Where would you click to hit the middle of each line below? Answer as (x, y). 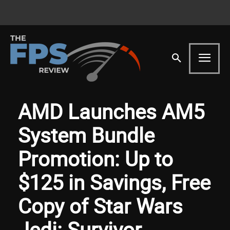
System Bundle (86, 135)
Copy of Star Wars (100, 206)
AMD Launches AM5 (111, 111)
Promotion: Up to (95, 158)
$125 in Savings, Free (114, 182)
